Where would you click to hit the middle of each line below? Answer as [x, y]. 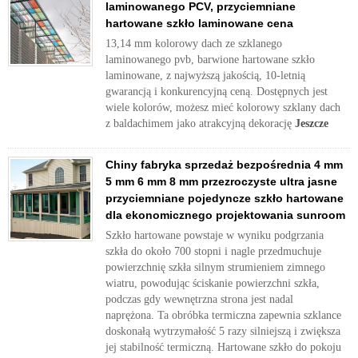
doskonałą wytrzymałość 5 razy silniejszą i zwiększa [223, 331]
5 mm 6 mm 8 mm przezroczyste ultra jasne [221, 181]
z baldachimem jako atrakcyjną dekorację [200, 123]
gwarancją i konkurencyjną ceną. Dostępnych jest [217, 91]
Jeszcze [312, 123]
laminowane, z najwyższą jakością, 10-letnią [205, 76]
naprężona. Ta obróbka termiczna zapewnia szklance [223, 315]
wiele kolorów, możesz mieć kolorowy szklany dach [223, 107]
